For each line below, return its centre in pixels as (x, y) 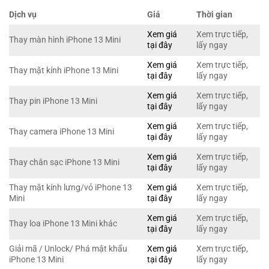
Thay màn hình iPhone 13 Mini (65, 40)
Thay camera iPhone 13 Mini (62, 132)
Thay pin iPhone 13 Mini (53, 101)
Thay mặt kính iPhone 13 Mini (64, 71)
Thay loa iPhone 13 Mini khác (63, 224)
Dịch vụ (23, 15)
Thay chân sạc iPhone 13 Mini (64, 163)
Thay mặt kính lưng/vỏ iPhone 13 (71, 188)
